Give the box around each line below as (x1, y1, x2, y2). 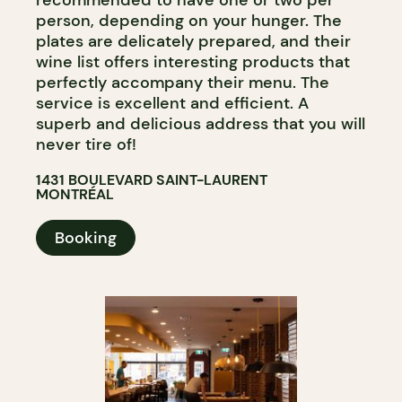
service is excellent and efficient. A (36, 92, 309, 114)
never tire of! (36, 133, 136, 155)
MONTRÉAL (36, 184, 114, 204)
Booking (55, 226, 117, 249)
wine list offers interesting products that (36, 50, 350, 73)
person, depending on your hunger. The (36, 9, 342, 31)
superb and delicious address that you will (36, 112, 365, 135)
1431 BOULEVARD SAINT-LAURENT (36, 170, 267, 189)
